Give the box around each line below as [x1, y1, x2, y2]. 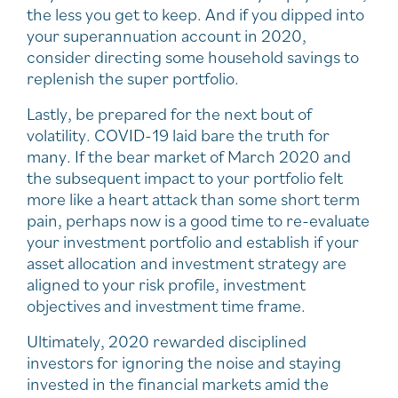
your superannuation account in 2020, [27, 24, 306, 48]
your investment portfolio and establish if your [27, 230, 359, 254]
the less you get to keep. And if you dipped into [27, 3, 364, 27]
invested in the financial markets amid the [27, 372, 329, 396]
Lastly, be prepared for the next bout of [27, 102, 312, 126]
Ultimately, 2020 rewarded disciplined [27, 330, 306, 354]
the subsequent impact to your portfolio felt [27, 166, 343, 190]
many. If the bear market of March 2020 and [27, 145, 351, 169]
